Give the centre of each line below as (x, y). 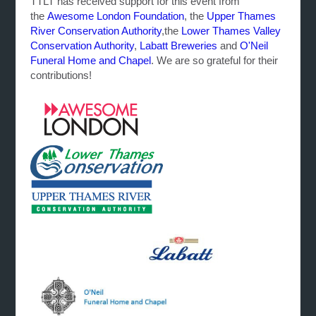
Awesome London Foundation (116, 16)
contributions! (64, 75)
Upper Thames (242, 16)
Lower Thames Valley (231, 30)
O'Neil (254, 45)
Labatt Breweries (179, 45)
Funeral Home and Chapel (91, 60)
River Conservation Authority (96, 30)
